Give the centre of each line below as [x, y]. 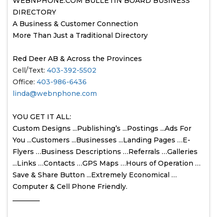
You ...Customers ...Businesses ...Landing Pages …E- [101, 140]
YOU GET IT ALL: [42, 116]
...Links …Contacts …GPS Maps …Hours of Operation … [107, 163]
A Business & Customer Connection [75, 23]
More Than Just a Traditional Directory [80, 35]
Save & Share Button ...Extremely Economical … [95, 175]
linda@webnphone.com [55, 93]
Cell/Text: [30, 70]
